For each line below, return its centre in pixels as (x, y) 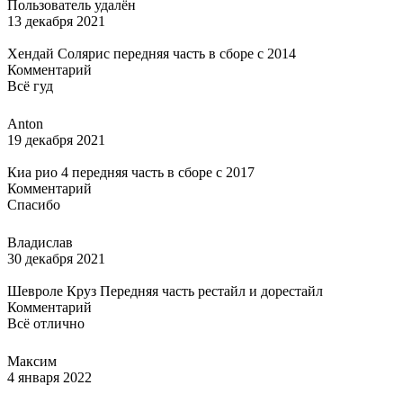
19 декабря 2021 (56, 139)
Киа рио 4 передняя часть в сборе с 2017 (131, 172)
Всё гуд (30, 85)
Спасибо (34, 204)
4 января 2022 (49, 377)
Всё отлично (46, 323)
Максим (32, 361)
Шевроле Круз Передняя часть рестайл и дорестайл (165, 291)
